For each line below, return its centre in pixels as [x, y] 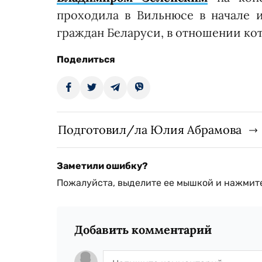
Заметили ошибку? [102, 166]
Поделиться [86, 60]
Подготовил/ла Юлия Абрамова [150, 130]
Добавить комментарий [143, 230]
